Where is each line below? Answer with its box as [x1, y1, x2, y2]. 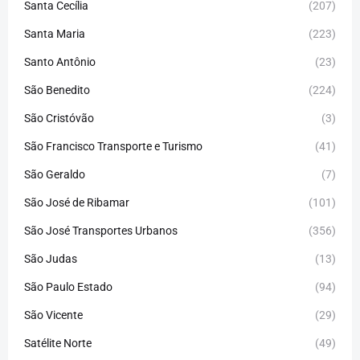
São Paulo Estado [24, 280, 112, 293]
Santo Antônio [24, 55, 96, 68]
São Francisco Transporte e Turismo [24, 139, 202, 153]
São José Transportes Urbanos [24, 223, 178, 237]
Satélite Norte [24, 336, 92, 350]
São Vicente [24, 308, 83, 321]
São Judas [24, 252, 77, 265]
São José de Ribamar [24, 195, 129, 209]
